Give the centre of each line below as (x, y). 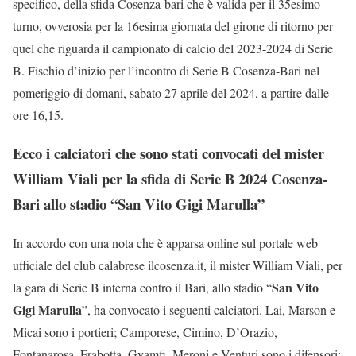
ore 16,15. (38, 114)
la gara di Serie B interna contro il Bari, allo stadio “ (142, 288)
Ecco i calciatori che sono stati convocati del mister (168, 153)
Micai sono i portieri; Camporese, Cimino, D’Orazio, (145, 332)
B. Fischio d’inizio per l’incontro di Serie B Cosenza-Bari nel (166, 70)
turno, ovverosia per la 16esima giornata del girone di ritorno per (173, 25)
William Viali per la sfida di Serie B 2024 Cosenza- (170, 179)
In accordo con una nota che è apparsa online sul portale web (165, 243)
